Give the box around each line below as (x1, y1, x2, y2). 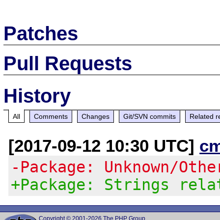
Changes (82, 112, 110, 120)
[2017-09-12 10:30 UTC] (8, 136, 200, 155)
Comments (34, 112, 68, 120)
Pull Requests (3, 52, 133, 74)
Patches (3, 22, 79, 44)
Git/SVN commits (123, 112, 176, 120)
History (3, 84, 71, 107)
